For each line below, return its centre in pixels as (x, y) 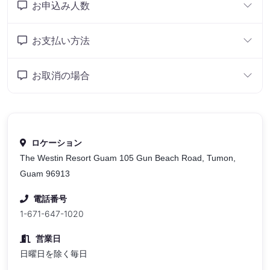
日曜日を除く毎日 (54, 253)
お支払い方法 (61, 40)
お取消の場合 (61, 75)
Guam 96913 (45, 173)
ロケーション (57, 142)
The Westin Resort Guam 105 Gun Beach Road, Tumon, (128, 158)
